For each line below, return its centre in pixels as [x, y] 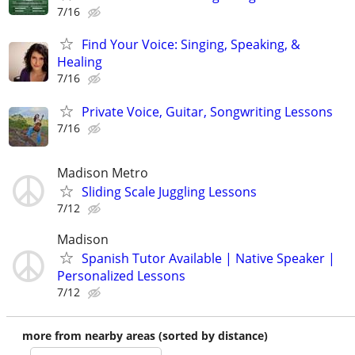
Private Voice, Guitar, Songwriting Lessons [207, 111]
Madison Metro [103, 172]
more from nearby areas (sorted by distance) [145, 335]
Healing [80, 62]
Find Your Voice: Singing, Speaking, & [191, 45]
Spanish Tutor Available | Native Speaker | [208, 258]
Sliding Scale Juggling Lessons [169, 191]
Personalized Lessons [121, 275]
